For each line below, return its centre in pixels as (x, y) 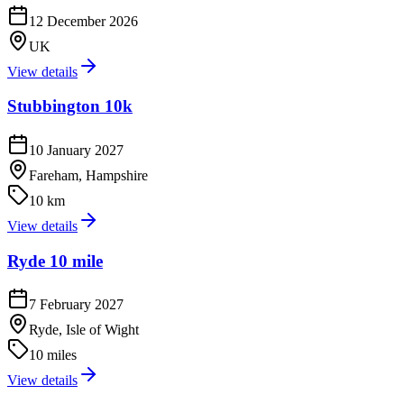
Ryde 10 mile (55, 261)
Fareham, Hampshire (88, 175)
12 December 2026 (83, 21)
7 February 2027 (76, 305)
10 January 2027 (76, 150)
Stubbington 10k (70, 106)
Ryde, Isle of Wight (84, 330)
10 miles (53, 355)
